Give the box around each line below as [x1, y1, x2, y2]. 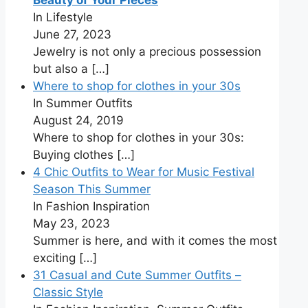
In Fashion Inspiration [33, 199, 150, 214]
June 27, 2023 [33, 27, 111, 42]
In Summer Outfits [33, 96, 133, 111]
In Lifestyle [33, 10, 93, 25]
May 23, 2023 [33, 217, 110, 231]
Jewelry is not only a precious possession [33, 45, 261, 59]
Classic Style [33, 285, 103, 300]
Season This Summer [33, 182, 151, 197]
